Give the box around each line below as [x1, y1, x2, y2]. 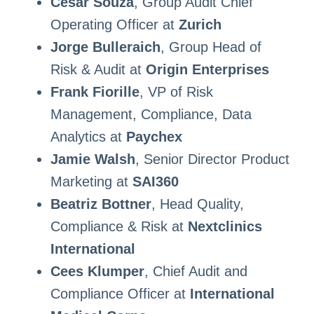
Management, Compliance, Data [50, 106, 252, 122]
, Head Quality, [151, 196, 244, 212]
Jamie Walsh [50, 151, 135, 167]
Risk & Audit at [50, 61, 146, 77]
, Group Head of [160, 39, 261, 55]
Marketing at [50, 173, 132, 189]
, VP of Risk [139, 83, 213, 100]
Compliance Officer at [50, 285, 190, 301]
